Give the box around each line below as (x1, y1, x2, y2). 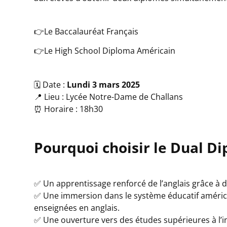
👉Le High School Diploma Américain (34, 45, 176, 57)
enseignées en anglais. (34, 202, 120, 214)
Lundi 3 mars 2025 (67, 79, 140, 90)
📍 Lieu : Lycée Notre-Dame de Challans (34, 91, 183, 102)
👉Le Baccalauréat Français (34, 26, 139, 37)
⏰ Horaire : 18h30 (34, 103, 103, 115)
